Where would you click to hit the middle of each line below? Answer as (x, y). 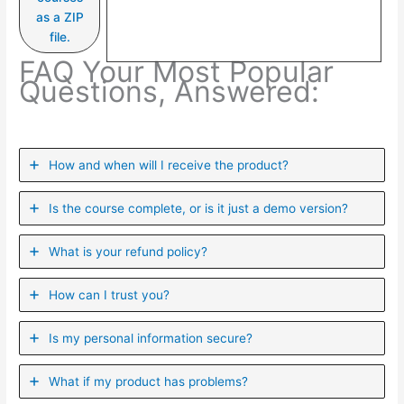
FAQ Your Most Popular (177, 71)
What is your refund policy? (129, 251)
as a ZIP (60, 17)
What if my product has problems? (149, 381)
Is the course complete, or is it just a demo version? (199, 208)
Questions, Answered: (170, 91)
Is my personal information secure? (151, 338)
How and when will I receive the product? (169, 165)
